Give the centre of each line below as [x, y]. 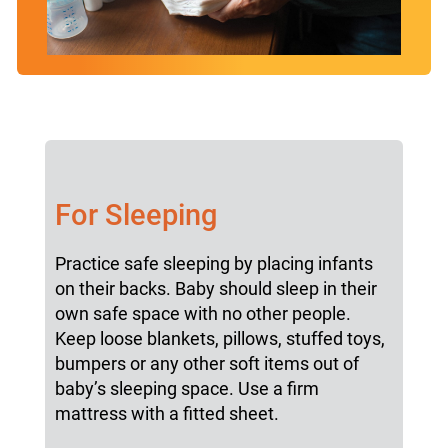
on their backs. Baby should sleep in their [215, 289]
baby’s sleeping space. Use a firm [186, 389]
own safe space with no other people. [202, 314]
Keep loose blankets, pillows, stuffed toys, [219, 339]
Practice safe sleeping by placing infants [213, 264]
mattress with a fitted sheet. [166, 414]
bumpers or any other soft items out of [206, 364]
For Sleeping [135, 215]
